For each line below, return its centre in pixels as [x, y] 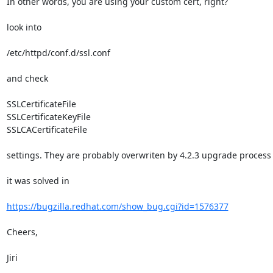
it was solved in [38, 180]
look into [24, 27]
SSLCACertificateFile [47, 129]
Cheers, [22, 232]
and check [27, 78]
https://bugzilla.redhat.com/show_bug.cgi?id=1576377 [117, 206]
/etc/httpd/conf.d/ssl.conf [58, 52]
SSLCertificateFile [41, 104]
